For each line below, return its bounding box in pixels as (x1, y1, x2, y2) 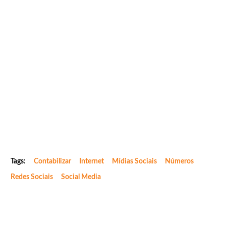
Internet (79, 157, 104, 165)
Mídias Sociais (112, 157, 157, 165)
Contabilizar (34, 157, 71, 165)
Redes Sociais (11, 173, 53, 181)
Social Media (61, 173, 101, 181)
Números (165, 157, 194, 165)
